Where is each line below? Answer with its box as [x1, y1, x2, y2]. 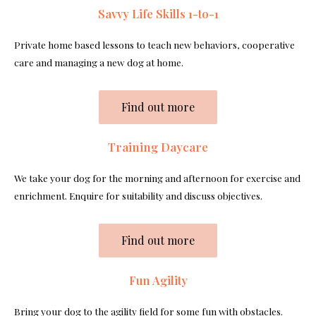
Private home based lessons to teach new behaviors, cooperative [14, 37, 295, 51]
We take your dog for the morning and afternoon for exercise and [14, 171, 300, 184]
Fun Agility [128, 272, 188, 288]
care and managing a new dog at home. [14, 55, 183, 68]
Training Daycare [108, 138, 208, 154]
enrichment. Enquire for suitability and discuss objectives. [14, 188, 262, 202]
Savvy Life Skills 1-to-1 [97, 5, 219, 21]
